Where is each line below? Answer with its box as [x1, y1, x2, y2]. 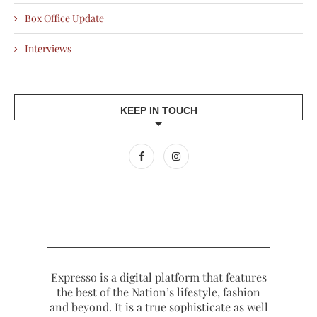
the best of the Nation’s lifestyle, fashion [57, 284, 260, 299]
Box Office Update [25, 11, 104, 25]
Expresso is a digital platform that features [50, 270, 267, 284]
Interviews [25, 42, 71, 55]
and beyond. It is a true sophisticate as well [49, 299, 268, 314]
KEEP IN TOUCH [120, 105, 197, 116]
